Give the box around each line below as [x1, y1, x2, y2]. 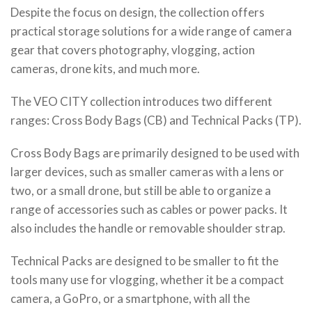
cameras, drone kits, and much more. [10, 61, 200, 76]
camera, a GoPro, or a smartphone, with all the [10, 291, 250, 306]
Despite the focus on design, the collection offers [10, 5, 265, 19]
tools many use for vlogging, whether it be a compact [10, 272, 284, 287]
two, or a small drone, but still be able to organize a [10, 183, 271, 198]
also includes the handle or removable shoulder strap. [10, 221, 286, 235]
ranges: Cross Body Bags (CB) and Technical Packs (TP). [10, 113, 302, 127]
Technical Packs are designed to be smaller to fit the [10, 253, 279, 268]
